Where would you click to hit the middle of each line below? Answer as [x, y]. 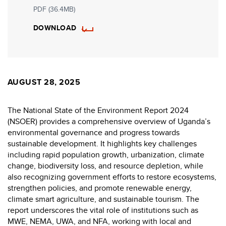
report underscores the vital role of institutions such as [103, 210]
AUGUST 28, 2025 [44, 82]
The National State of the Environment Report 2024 [98, 110]
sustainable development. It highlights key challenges [102, 144]
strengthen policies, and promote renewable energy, [100, 188]
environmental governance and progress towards [94, 133]
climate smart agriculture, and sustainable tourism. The [103, 199]
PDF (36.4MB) [54, 9]
